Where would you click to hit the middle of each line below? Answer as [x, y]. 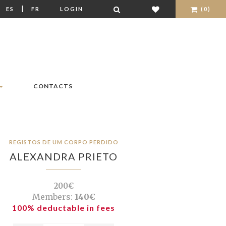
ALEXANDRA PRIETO [64, 157]
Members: [52, 197]
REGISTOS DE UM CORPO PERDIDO [64, 142]
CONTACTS [53, 86]
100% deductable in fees [64, 208]
